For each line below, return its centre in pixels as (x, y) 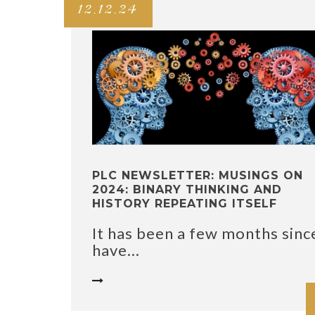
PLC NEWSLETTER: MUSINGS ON (198, 176)
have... (116, 250)
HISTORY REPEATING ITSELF (185, 204)
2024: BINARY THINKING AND (187, 190)
